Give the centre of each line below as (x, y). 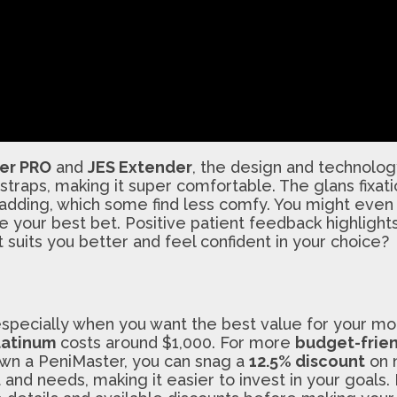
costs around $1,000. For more (175, 342)
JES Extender (140, 167)
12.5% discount (307, 361)
